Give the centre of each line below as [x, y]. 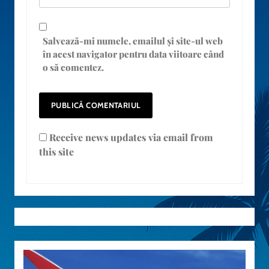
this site [56, 151]
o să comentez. [73, 67]
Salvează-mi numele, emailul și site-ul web [133, 41]
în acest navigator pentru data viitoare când [133, 54]
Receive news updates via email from [130, 137]
